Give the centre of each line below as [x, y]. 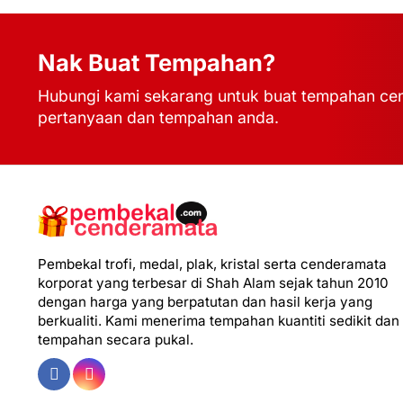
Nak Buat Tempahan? [157, 63]
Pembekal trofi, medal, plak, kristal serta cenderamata [212, 264]
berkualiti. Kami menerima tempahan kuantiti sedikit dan [219, 320]
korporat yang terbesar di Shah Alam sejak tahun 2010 [213, 282]
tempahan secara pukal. [116, 339]
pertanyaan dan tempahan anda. [158, 118]
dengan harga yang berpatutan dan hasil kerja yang [205, 301]
